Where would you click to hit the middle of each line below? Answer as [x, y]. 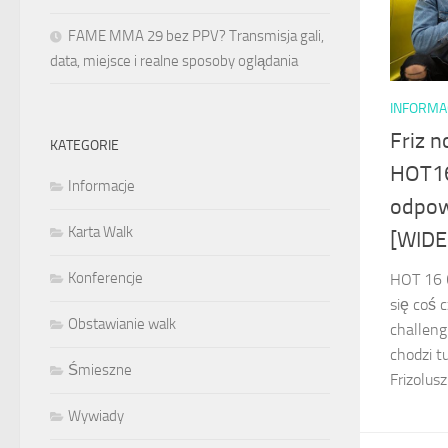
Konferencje [105, 278]
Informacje [101, 186]
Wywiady [96, 416]
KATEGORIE [84, 145]
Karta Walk [100, 232]
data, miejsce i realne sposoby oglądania [174, 61]
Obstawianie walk [122, 324]
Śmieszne [100, 370]
